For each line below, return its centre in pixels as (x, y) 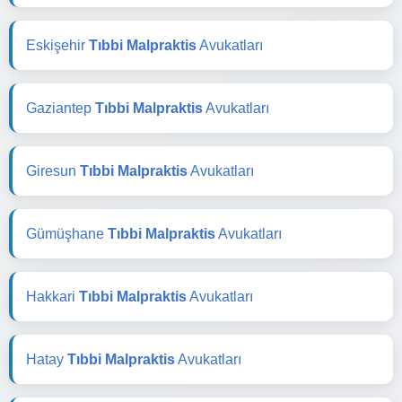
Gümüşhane (67, 233)
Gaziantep (61, 108)
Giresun (53, 170)
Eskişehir (57, 45)
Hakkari (52, 296)
